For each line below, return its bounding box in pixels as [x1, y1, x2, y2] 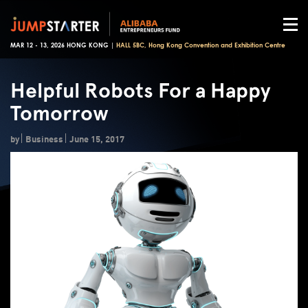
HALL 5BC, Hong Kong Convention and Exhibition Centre [116, 43, 285, 49]
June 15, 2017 [69, 132, 124, 144]
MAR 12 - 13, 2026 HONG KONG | [10, 43, 116, 49]
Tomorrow [10, 100, 109, 126]
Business [25, 132, 63, 144]
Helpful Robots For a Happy [10, 78, 270, 103]
